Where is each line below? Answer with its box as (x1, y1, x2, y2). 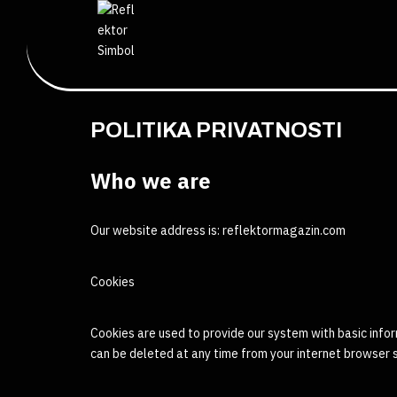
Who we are (90, 167, 211, 195)
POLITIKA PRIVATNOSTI (90, 119, 342, 142)
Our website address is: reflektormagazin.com (90, 222, 346, 238)
